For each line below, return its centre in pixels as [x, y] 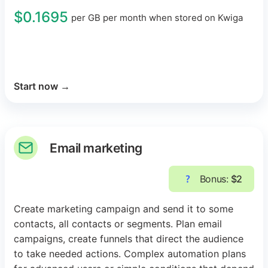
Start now [36, 86]
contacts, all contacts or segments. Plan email [118, 224]
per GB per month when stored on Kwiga [157, 17]
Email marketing [96, 148]
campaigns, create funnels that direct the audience [129, 239]
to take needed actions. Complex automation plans [130, 254]
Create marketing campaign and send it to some [124, 209]
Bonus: [215, 179]
